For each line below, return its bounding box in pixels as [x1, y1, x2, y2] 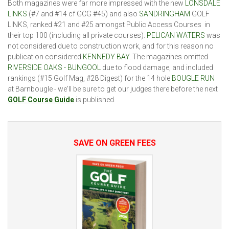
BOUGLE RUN [172, 74, 215, 82]
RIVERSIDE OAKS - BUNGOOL [8, 63, 101, 72]
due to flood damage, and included [101, 63, 213, 72]
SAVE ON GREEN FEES [73, 138, 156, 148]
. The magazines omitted [129, 52, 208, 61]
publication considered [8, 52, 83, 61]
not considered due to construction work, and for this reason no [8, 41, 214, 50]
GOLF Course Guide [8, 95, 74, 104]
